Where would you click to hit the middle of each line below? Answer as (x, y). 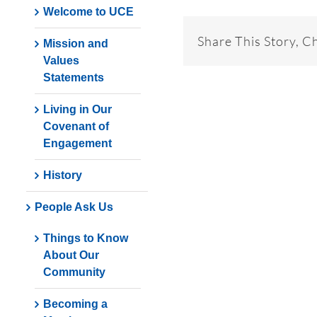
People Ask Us (74, 207)
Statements (73, 78)
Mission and (75, 44)
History (62, 175)
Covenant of (76, 127)
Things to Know (85, 238)
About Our (71, 255)
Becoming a (75, 304)
